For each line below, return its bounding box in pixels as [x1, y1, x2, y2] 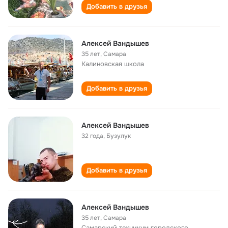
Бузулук [106, 132, 131, 140]
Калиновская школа [81, 60, 144, 68]
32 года [81, 132, 103, 140]
